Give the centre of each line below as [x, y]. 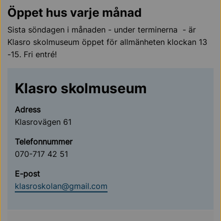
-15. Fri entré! [32, 55]
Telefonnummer [44, 142]
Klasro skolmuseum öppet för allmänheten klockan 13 [107, 42]
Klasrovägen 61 [43, 122]
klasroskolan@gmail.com [61, 186]
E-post [27, 174]
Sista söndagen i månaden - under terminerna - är [102, 30]
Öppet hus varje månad [74, 13]
